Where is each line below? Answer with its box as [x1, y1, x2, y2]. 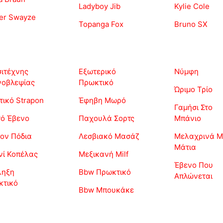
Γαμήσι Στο [174, 103, 213, 112]
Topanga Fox [79, 19, 123, 29]
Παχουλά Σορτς [79, 113, 134, 123]
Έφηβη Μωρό [79, 96, 126, 106]
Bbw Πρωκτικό [79, 167, 131, 177]
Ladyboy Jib [79, 1, 120, 11]
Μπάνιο [174, 113, 201, 123]
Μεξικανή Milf [79, 149, 128, 159]
